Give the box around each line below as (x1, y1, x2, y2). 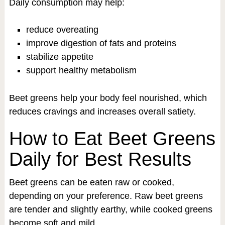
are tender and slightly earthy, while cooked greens (9, 204, 212, 214)
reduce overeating (26, 24, 98, 35)
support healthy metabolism (26, 65, 137, 75)
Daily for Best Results (9, 148, 191, 170)
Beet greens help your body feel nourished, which (9, 92, 207, 103)
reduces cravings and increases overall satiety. (9, 106, 196, 117)
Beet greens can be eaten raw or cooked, (9, 177, 174, 187)
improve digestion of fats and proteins (26, 38, 176, 48)
